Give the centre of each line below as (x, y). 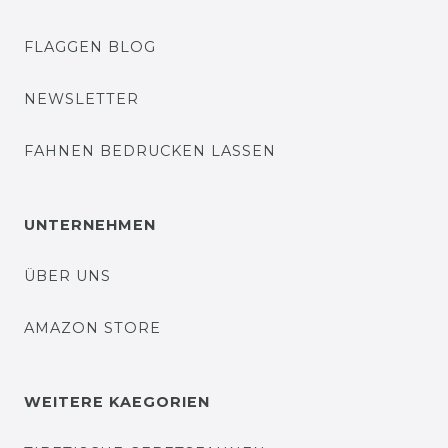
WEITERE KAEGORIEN (117, 402)
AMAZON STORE (92, 328)
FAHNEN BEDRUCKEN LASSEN (150, 151)
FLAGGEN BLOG (90, 47)
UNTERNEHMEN (90, 225)
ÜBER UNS (67, 276)
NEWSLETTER (81, 99)
